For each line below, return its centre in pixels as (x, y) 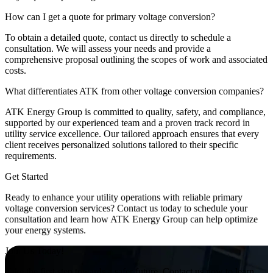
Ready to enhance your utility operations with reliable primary (124, 197)
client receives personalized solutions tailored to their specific (122, 145)
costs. (16, 71)
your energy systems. (45, 230)
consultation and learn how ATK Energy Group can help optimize (131, 219)
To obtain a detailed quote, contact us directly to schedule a (118, 38)
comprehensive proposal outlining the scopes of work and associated (136, 60)
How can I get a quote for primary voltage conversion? (110, 17)
